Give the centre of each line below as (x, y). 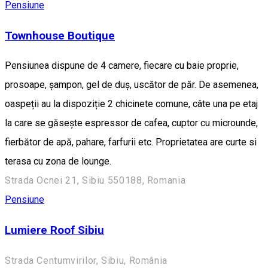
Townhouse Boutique (60, 36)
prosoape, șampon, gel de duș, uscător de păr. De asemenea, (132, 85)
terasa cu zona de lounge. (58, 162)
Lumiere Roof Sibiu (54, 230)
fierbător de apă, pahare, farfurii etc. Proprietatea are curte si (131, 142)
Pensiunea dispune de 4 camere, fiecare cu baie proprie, (122, 66)
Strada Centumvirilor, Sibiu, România (86, 260)
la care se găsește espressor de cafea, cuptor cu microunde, (131, 123)
